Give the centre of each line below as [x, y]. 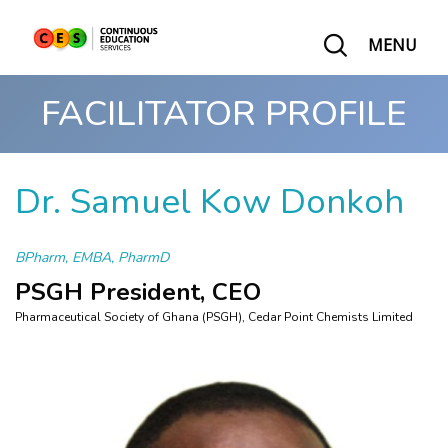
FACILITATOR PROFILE [224, 113]
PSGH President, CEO [138, 292]
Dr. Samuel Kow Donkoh [209, 201]
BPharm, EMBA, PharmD [92, 257]
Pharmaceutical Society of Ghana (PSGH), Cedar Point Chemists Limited [214, 317]
